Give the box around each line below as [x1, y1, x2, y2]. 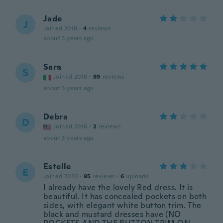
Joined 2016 [53, 122, 88, 130]
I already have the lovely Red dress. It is [43, 182, 193, 193]
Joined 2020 [43, 172, 78, 180]
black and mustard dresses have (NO [43, 209, 181, 220]
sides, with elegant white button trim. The [43, 200, 202, 211]
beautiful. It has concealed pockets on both [43, 191, 207, 202]
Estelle [43, 161, 71, 172]
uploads [126, 172, 149, 180]
